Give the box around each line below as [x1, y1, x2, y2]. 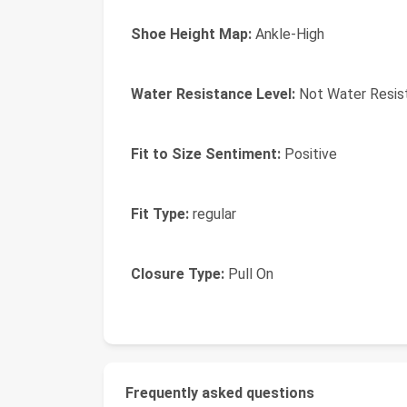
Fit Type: [131, 205, 189, 223]
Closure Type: [131, 265, 224, 283]
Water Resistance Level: [131, 85, 295, 103]
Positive [281, 145, 337, 163]
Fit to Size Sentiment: [131, 145, 281, 163]
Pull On [224, 265, 273, 283]
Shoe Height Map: [131, 25, 252, 43]
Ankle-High [252, 25, 324, 43]
